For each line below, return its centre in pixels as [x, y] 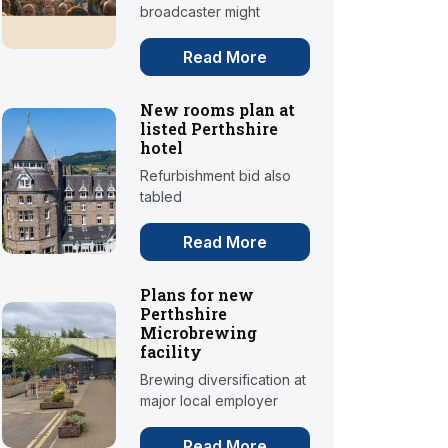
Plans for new [197, 295]
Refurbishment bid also [216, 176]
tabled [161, 197]
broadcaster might [200, 12]
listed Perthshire [209, 129]
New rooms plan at [218, 110]
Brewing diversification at [223, 380]
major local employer [209, 401]
